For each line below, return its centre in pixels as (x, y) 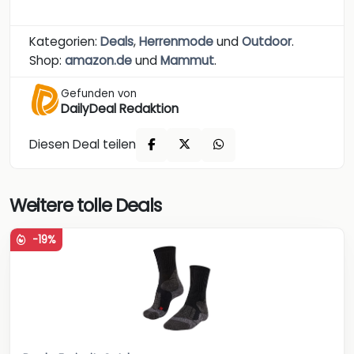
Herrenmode (176, 41)
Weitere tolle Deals (85, 206)
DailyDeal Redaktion (120, 108)
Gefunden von (99, 93)
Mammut (187, 60)
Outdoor (267, 41)
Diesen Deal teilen (83, 145)
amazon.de (98, 60)
